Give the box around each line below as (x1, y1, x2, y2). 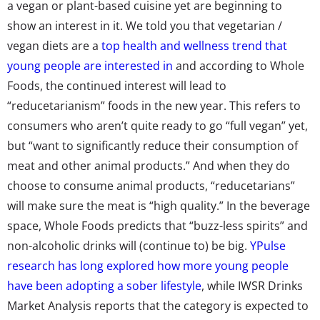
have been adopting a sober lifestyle (7, 277, 201, 294)
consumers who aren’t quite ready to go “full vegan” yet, (7, 117, 308, 134)
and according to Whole (173, 57, 304, 74)
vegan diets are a (7, 37, 99, 54)
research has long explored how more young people (7, 257, 289, 274)
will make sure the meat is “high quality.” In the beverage (7, 197, 310, 214)
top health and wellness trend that (99, 37, 287, 54)
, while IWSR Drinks (201, 277, 303, 294)
